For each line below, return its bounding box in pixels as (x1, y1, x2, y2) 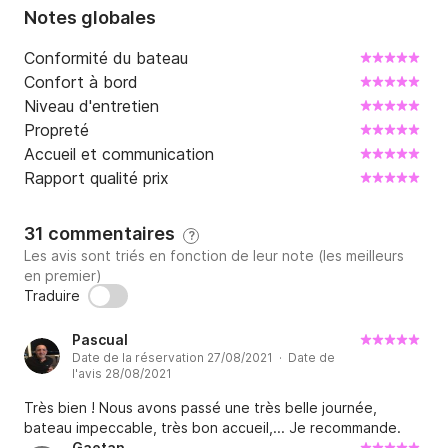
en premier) (24, 267, 102, 285)
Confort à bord (24, 72, 138, 93)
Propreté (24, 120, 89, 141)
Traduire (24, 287, 80, 305)
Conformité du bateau (24, 48, 188, 69)
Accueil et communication (24, 144, 214, 165)
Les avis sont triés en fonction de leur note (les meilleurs (24, 247, 404, 265)
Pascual (72, 331, 128, 349)
